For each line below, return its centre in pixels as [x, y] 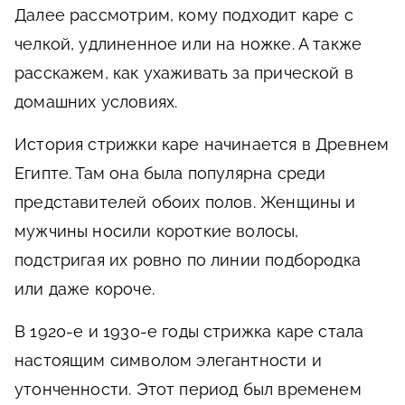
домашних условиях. [96, 102]
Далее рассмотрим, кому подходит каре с [184, 15]
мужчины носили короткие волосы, [157, 231]
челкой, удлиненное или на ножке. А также [188, 44]
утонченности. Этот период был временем [188, 389]
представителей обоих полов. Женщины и [185, 202]
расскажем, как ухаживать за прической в [184, 73]
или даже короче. [85, 289]
